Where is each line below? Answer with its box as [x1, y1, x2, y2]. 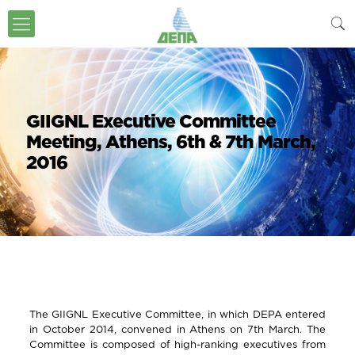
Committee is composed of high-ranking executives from [29, 338, 326, 349]
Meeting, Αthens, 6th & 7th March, [26, 132, 315, 151]
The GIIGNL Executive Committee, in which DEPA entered [29, 308, 326, 319]
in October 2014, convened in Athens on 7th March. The [29, 323, 326, 334]
